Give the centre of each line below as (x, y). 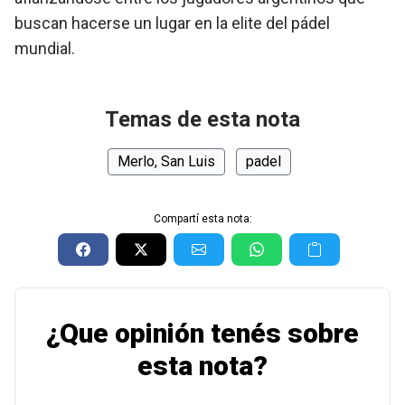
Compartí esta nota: (202, 219)
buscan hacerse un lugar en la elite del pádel (172, 23)
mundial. (45, 48)
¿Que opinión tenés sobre (202, 333)
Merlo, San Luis (166, 161)
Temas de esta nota (202, 119)
